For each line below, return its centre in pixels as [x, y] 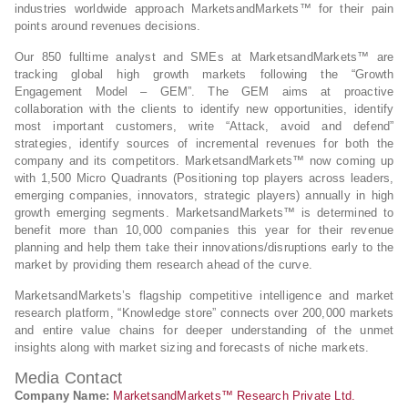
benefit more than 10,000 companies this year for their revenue [204, 230]
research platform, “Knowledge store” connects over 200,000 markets [204, 313]
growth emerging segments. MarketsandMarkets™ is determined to [204, 213]
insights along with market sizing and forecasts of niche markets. [192, 347]
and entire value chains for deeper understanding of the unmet [204, 330]
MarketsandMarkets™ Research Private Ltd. [235, 396]
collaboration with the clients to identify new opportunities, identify [204, 109]
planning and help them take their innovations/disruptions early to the [204, 247]
